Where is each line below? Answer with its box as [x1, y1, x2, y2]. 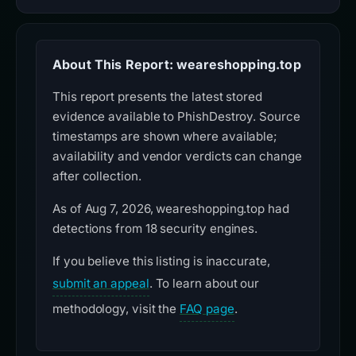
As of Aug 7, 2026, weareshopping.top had [52, 201, 289, 217]
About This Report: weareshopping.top [52, 56, 301, 73]
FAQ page [180, 301, 234, 317]
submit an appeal [52, 276, 149, 292]
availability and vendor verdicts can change [52, 149, 302, 164]
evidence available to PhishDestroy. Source [52, 109, 300, 125]
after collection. [52, 168, 141, 184]
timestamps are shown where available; [52, 129, 278, 145]
